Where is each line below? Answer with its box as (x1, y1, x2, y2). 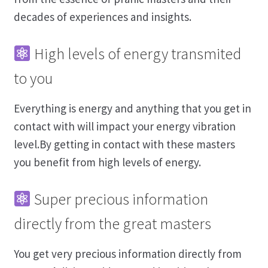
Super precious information (31, 189, 209, 209)
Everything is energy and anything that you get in (13, 101, 251, 116)
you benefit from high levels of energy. (13, 155, 201, 170)
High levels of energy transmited (31, 44, 242, 64)
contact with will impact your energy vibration (13, 119, 236, 134)
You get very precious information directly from (13, 246, 242, 261)
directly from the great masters (13, 214, 211, 233)
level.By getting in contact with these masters (13, 137, 235, 152)
